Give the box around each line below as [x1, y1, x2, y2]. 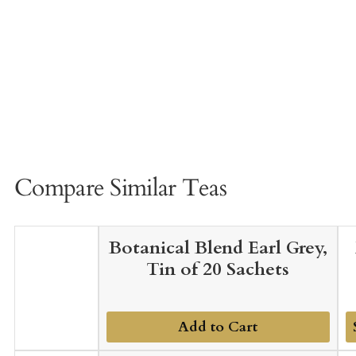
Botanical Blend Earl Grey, [108, 235, 327, 260]
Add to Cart [178, 317, 258, 337]
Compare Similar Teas [14, 172, 226, 204]
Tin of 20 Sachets [146, 257, 290, 281]
